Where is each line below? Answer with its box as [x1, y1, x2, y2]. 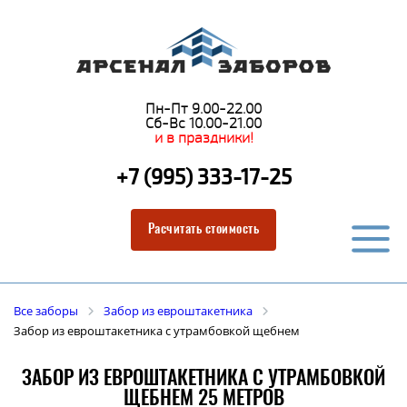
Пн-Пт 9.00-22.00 [145, 99, 262, 118]
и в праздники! [154, 128, 253, 147]
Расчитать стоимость [147, 223, 260, 236]
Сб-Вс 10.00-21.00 [145, 114, 262, 133]
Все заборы [14, 303, 78, 319]
